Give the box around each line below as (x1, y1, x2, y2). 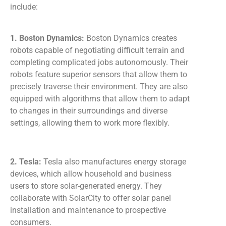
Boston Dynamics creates (86, 33, 177, 43)
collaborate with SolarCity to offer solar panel (10, 193, 171, 203)
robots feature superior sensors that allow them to (10, 69, 187, 79)
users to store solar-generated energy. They (10, 181, 162, 191)
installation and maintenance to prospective (10, 205, 166, 215)
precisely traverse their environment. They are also (10, 81, 188, 91)
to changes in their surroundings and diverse (10, 105, 167, 116)
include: (10, 2, 38, 12)
